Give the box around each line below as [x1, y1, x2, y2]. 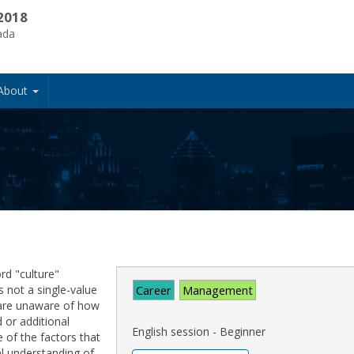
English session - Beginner [132, 324, 266, 340]
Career [136, 282, 172, 299]
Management [183, 282, 254, 299]
